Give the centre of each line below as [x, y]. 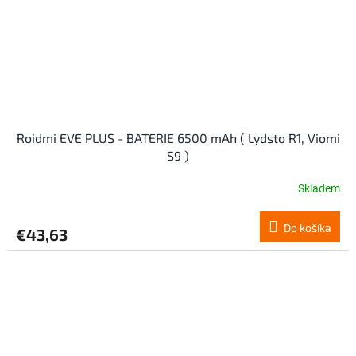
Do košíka [308, 228]
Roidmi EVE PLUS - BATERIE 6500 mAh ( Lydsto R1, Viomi [178, 138]
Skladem [319, 188]
